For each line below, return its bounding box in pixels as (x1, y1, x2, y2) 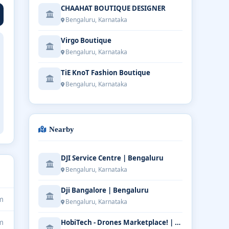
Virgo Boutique (61, 36, 111, 45)
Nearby (49, 125, 74, 133)
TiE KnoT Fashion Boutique (61, 68, 150, 77)
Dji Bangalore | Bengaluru (61, 186, 149, 195)
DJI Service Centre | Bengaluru (61, 153, 164, 163)
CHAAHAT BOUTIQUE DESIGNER (61, 4, 166, 13)
